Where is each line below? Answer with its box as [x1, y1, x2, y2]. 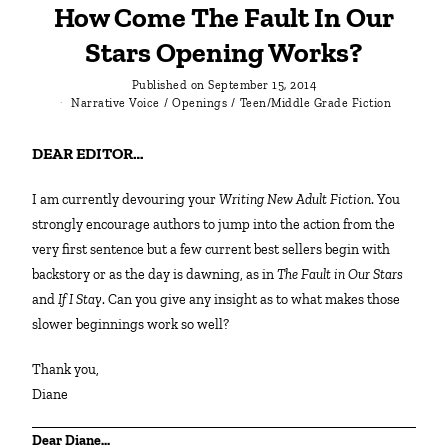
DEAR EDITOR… [43, 143, 145, 163]
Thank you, [41, 360, 100, 378]
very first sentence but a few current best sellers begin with [32, 240, 391, 258]
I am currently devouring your [37, 190, 220, 208]
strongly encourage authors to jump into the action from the [32, 215, 396, 233]
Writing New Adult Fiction [219, 190, 372, 208]
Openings [172, 95, 228, 110]
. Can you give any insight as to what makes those [102, 290, 401, 308]
